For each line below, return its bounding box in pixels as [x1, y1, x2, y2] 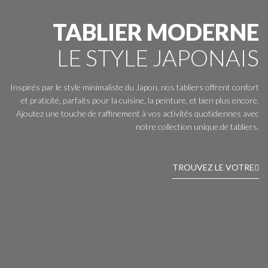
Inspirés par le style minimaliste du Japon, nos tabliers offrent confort [10, 82, 259, 93]
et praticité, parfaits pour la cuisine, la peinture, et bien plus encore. [21, 95, 259, 106]
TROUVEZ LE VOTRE [172, 162, 254, 172]
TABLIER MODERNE [53, 18, 259, 46]
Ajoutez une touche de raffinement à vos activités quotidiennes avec [16, 108, 259, 119]
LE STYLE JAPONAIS [57, 44, 259, 72]
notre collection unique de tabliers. [136, 121, 259, 132]
